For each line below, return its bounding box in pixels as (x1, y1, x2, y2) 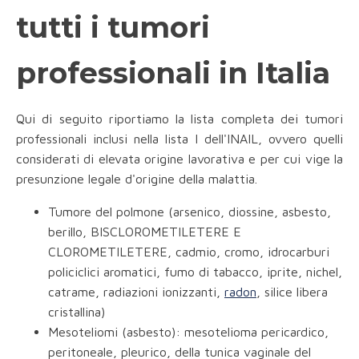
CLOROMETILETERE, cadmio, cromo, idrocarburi (48, 244, 329, 260)
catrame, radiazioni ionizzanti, (48, 284, 224, 300)
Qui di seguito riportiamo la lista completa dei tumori (16, 111, 343, 127)
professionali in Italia (16, 55, 330, 91)
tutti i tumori (16, 10, 210, 46)
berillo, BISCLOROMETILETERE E (48, 224, 241, 240)
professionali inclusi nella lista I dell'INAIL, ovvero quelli (16, 131, 343, 147)
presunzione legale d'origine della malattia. (16, 171, 257, 187)
